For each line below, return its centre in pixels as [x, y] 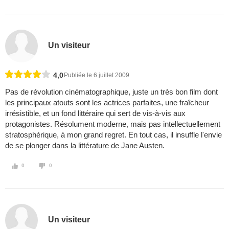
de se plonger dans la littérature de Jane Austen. [85, 146]
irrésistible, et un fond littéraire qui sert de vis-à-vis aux [95, 113]
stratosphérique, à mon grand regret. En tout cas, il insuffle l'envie [113, 135]
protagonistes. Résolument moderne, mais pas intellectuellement [113, 124]
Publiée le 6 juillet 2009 [97, 75]
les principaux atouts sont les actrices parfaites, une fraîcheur [107, 103]
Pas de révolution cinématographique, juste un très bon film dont [111, 92]
